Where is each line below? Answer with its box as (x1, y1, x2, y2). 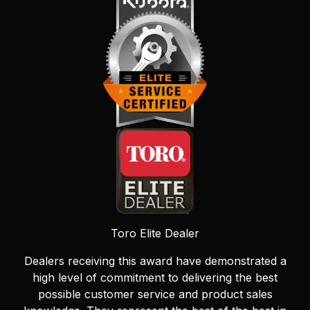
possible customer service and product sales (37, 286, 273, 301)
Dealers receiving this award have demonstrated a (24, 253, 286, 268)
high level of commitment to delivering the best (33, 270, 277, 284)
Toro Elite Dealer (111, 226, 199, 240)
